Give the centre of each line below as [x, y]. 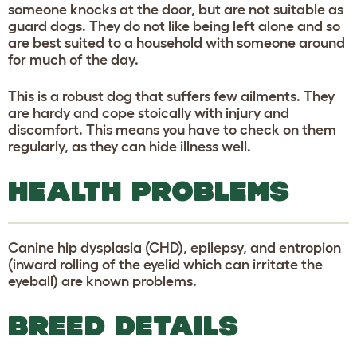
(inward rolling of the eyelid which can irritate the [165, 264]
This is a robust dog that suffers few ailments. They [171, 96]
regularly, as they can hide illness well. [129, 146]
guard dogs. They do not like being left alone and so [174, 26]
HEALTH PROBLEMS [149, 190]
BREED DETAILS [123, 325]
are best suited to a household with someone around [177, 43]
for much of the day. [73, 59]
